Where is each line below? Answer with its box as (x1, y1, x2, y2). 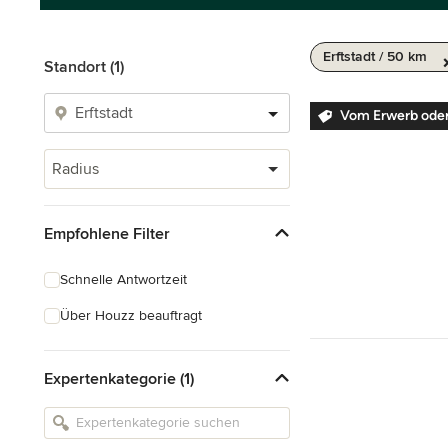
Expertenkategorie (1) (44, 368, 194, 389)
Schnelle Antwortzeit (60, 271, 187, 288)
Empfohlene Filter (44, 223, 170, 244)
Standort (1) (44, 57, 124, 77)
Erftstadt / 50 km (323, 48, 427, 65)
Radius (52, 159, 99, 179)
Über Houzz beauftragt (60, 307, 202, 324)
